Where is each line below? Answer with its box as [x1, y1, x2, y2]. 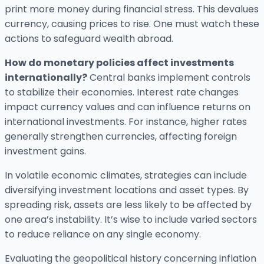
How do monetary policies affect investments [5, 56, 234, 70]
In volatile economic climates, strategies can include [5, 169, 247, 183]
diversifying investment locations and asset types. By [5, 183, 249, 197]
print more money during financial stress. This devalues [5, 2, 259, 16]
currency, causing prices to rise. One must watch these [5, 17, 259, 31]
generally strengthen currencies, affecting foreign [5, 130, 237, 144]
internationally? [5, 71, 87, 85]
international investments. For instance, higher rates [5, 115, 247, 129]
